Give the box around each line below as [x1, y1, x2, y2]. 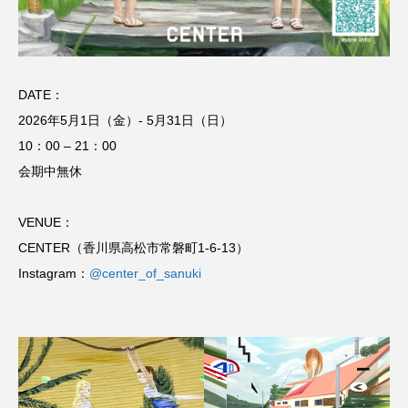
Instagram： [18, 266, 89, 280]
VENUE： [18, 215, 74, 229]
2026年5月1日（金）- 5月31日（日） [18, 113, 232, 127]
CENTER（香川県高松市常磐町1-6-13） [18, 240, 249, 255]
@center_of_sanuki [89, 266, 201, 280]
